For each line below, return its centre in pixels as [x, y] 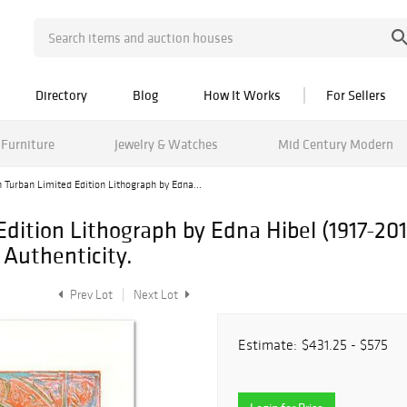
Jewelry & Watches [166, 144]
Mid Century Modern [335, 144]
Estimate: [268, 345]
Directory [61, 95]
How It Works [242, 95]
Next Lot [157, 295]
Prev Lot [90, 295]
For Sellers [356, 95]
